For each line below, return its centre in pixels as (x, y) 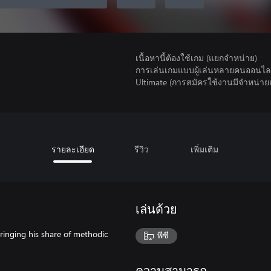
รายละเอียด (73, 149)
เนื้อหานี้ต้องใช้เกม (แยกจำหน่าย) (196, 58)
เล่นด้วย (156, 210)
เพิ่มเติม (204, 149)
